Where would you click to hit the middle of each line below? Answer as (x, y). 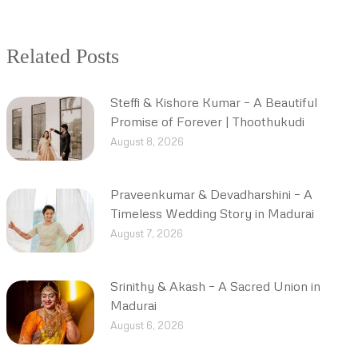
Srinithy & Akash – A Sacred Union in (215, 286)
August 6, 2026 (147, 325)
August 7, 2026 (147, 233)
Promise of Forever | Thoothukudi (207, 121)
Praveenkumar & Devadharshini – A (211, 194)
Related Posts (63, 56)
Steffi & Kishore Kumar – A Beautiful (214, 102)
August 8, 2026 (147, 141)
